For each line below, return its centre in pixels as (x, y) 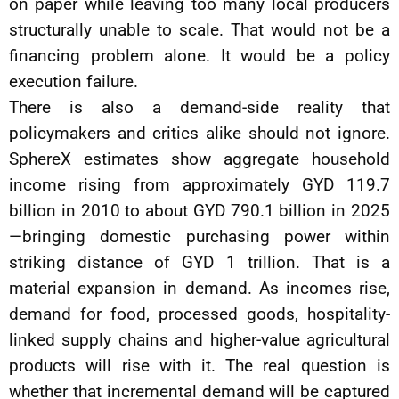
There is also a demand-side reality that (199, 107)
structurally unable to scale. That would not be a (199, 30)
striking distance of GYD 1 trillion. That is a (199, 262)
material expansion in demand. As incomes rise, (199, 288)
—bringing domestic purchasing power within (199, 236)
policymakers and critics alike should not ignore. (199, 133)
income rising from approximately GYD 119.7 (199, 185)
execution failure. (73, 81)
